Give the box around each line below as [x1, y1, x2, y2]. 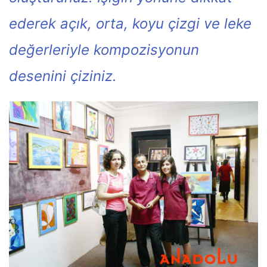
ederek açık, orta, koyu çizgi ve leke [9, 14, 252, 32]
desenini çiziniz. [9, 67, 117, 85]
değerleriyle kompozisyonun [9, 41, 199, 58]
